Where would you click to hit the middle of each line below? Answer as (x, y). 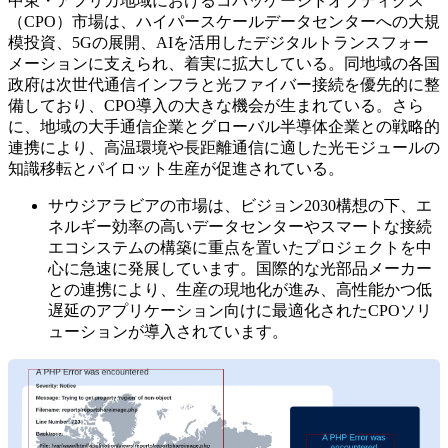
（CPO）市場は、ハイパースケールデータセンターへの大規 (224, 22)
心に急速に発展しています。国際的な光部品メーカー (240, 269)
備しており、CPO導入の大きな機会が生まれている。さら (216, 106)
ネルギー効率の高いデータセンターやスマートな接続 (240, 227)
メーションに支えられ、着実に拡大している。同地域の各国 (224, 64)
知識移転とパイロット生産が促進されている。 (176, 169)
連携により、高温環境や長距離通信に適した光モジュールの (224, 148)
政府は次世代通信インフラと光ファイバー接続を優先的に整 (224, 85)
